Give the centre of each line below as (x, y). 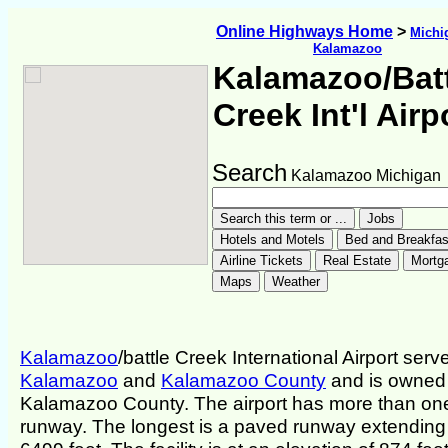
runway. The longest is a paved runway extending (233, 426)
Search (249, 172)
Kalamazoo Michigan (364, 175)
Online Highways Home (304, 31)
